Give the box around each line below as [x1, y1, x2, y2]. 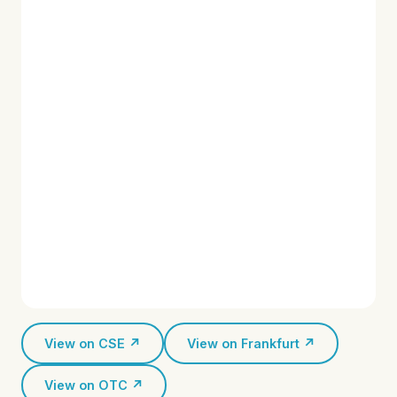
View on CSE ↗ [44, 335, 141, 351]
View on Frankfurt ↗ [187, 335, 315, 351]
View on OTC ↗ [44, 377, 144, 393]
